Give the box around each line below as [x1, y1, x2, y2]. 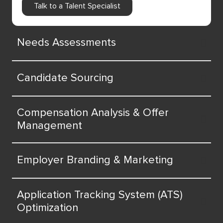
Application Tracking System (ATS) [17, 188, 183, 202]
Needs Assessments [17, 36, 116, 50]
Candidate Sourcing [17, 71, 113, 85]
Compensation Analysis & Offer [17, 106, 169, 119]
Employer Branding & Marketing [17, 153, 173, 167]
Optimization [17, 201, 78, 215]
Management [17, 118, 82, 132]
